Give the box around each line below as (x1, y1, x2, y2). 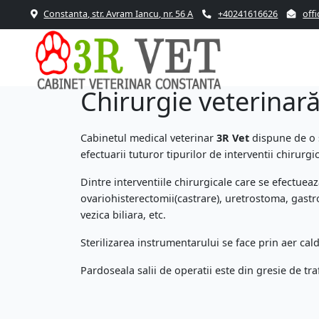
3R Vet (216, 130, 249, 145)
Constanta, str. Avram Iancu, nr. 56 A (43, 8, 194, 21)
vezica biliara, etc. (80, 207, 166, 221)
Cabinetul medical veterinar (80, 130, 216, 145)
